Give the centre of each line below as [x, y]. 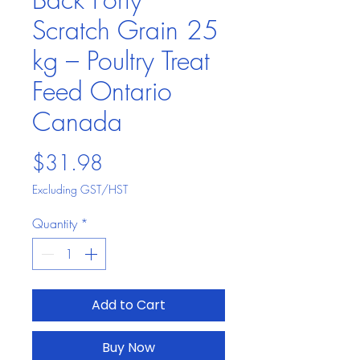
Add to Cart [129, 305]
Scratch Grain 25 [125, 30]
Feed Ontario [102, 91]
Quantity [55, 223]
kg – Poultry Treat [121, 61]
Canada [77, 122]
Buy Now [129, 348]
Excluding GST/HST [80, 189]
